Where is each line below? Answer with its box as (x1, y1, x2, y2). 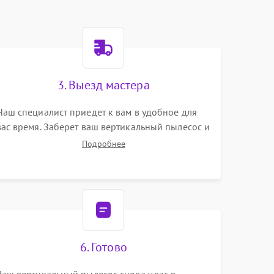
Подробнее (81, 138, 125, 149)
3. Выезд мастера (57, 77, 150, 93)
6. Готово (80, 239, 127, 255)
